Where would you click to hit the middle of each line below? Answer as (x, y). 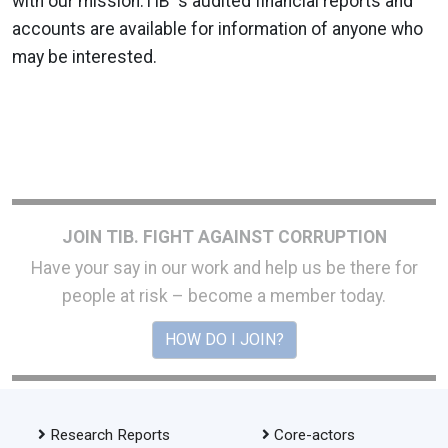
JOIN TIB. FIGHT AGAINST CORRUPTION (224, 237)
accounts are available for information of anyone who (217, 29)
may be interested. (84, 57)
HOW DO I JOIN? (224, 339)
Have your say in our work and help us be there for (224, 268)
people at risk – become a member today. (224, 296)
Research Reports (109, 435)
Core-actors (314, 435)
